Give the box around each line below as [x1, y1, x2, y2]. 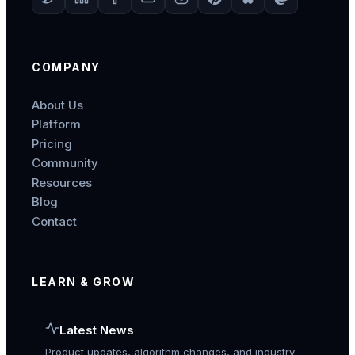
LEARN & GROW [32, 275, 135, 289]
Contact [32, 213, 77, 229]
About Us [32, 97, 83, 113]
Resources [32, 174, 92, 190]
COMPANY [32, 60, 101, 74]
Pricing [32, 136, 72, 151]
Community [32, 155, 98, 171]
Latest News [59, 322, 134, 338]
